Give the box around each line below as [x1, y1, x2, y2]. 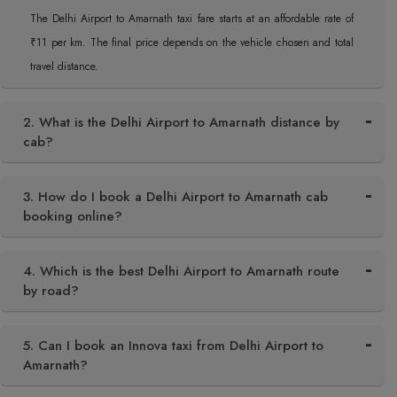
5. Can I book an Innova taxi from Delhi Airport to [23, 336, 323, 355]
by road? [23, 281, 79, 300]
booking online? [23, 206, 122, 226]
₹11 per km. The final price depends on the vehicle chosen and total [30, 35, 354, 51]
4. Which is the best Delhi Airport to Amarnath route [23, 261, 339, 281]
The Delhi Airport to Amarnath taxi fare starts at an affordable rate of [30, 11, 354, 27]
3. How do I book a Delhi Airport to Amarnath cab [23, 187, 328, 206]
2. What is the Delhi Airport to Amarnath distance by [23, 113, 339, 132]
